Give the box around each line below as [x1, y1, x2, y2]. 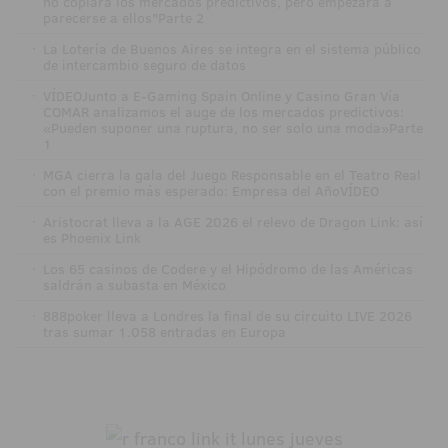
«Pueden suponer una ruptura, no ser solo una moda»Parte [42, 117, 423, 138]
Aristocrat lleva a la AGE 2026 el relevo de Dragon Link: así [42, 211, 423, 232]
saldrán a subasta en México [42, 274, 226, 295]
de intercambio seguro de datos [42, 54, 246, 75]
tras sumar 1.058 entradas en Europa [42, 321, 286, 342]
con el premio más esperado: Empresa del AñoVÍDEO [42, 180, 379, 201]
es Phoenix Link [42, 227, 141, 248]
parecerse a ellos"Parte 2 [42, 7, 204, 28]
